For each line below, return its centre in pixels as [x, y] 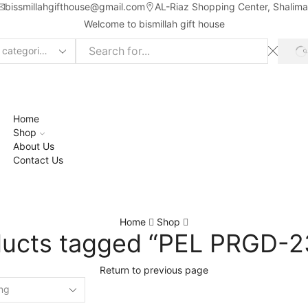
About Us [34, 146]
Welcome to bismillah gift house [154, 24]
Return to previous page [154, 269]
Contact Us [38, 159]
